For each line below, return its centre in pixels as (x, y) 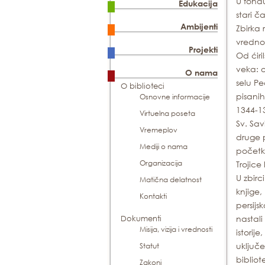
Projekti (203, 49)
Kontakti (153, 196)
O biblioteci (143, 86)
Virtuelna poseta (167, 113)
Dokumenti (141, 219)
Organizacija (161, 163)
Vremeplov (159, 130)
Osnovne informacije (175, 97)
